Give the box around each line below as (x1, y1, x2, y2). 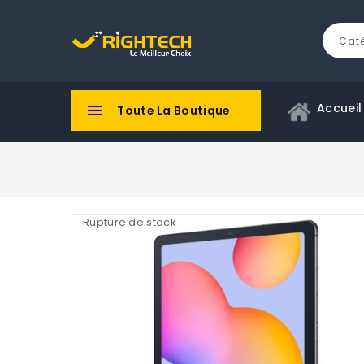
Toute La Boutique (117, 102, 231, 119)
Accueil (317, 100, 362, 117)
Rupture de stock (83, 214, 176, 231)
